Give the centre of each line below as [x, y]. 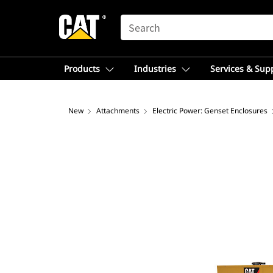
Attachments [118, 111]
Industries [155, 69]
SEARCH [138, 20]
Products [82, 69]
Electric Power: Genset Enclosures [210, 111]
